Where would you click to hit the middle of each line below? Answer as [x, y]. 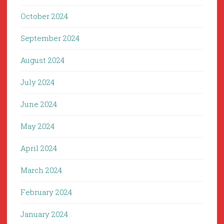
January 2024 [44, 214]
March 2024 [41, 170]
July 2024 [37, 82]
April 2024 [39, 148]
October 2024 [44, 16]
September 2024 [50, 38]
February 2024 [46, 192]
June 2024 [39, 104]
